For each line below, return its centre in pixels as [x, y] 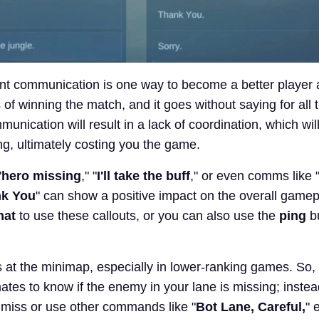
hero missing [41, 176]
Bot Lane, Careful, [251, 307]
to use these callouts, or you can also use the [147, 216]
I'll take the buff [143, 176]
